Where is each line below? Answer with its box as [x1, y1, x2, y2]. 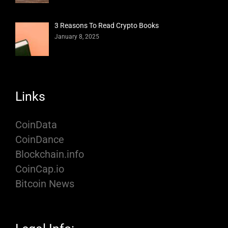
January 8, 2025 [54, 33, 100, 40]
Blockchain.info [15, 148, 84, 161]
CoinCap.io [15, 163, 64, 176]
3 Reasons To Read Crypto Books [54, 21, 159, 30]
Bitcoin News [15, 178, 74, 190]
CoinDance [15, 133, 64, 146]
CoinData [15, 119, 57, 131]
